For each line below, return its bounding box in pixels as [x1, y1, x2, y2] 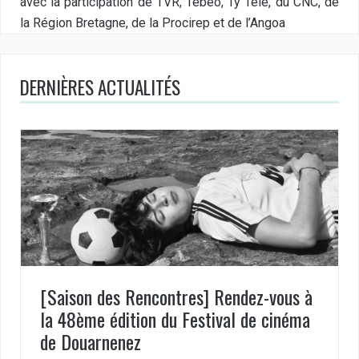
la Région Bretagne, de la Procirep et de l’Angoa [20, 15, 285, 30]
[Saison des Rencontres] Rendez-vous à [40, 281, 313, 311]
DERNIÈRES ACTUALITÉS [20, 73, 180, 101]
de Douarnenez [40, 326, 141, 356]
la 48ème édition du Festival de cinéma [40, 304, 310, 333]
